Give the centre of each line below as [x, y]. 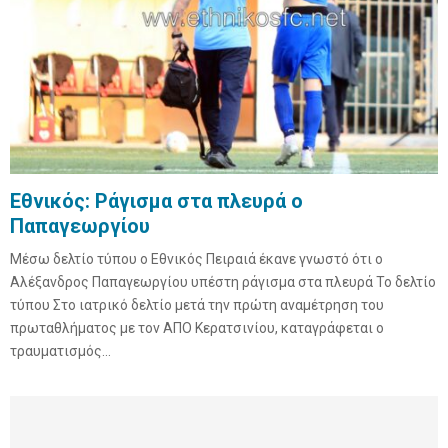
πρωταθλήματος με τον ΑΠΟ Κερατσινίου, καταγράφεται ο [197, 327]
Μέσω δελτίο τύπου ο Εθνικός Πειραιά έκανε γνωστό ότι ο [196, 258]
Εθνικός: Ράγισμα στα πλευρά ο [156, 200]
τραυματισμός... [60, 350]
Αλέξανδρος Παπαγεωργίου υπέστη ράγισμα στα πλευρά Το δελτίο [223, 281]
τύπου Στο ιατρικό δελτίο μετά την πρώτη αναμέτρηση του [197, 304]
